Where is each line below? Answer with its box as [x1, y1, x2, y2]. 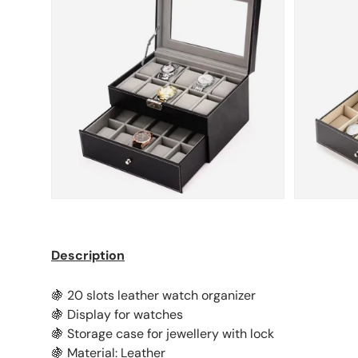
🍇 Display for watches [51, 306, 186, 324]
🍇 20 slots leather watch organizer [51, 287, 259, 304]
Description [51, 247, 125, 265]
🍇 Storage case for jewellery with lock [51, 325, 277, 343]
